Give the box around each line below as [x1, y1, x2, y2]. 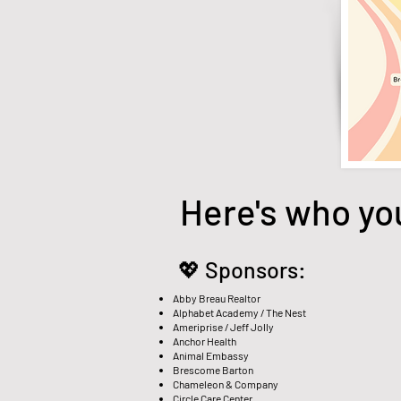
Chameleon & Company [173, 377, 278, 390]
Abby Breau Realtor [173, 291, 260, 304]
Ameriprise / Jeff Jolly [173, 320, 274, 333]
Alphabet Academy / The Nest [173, 305, 306, 319]
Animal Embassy [173, 348, 249, 362]
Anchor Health [173, 334, 236, 347]
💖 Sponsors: [178, 255, 306, 283]
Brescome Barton [173, 363, 253, 376]
